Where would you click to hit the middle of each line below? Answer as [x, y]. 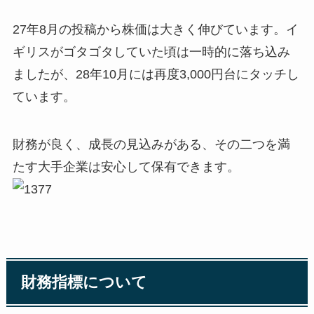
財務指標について [84, 282]
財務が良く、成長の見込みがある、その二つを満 [151, 144]
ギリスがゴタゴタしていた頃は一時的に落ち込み [151, 52]
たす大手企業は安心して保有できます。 [126, 166]
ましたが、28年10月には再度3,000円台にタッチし [156, 74]
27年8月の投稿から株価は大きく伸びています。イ [155, 29]
